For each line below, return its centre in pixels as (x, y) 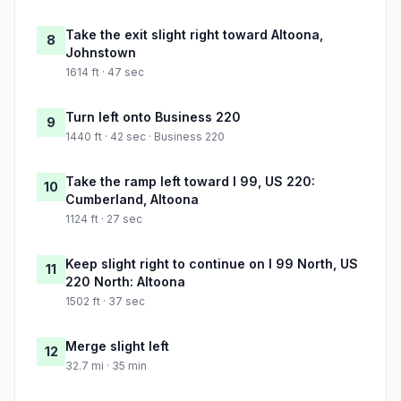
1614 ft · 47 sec (105, 73)
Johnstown (101, 53)
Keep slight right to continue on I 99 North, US (212, 264)
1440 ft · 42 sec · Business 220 (145, 137)
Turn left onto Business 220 (153, 117)
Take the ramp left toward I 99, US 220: (190, 182)
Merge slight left (117, 346)
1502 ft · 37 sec (105, 302)
